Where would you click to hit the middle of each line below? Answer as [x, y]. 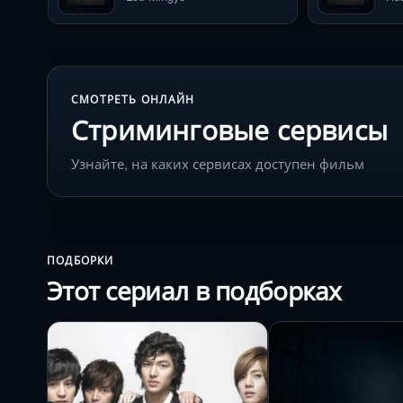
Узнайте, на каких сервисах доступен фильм [218, 163]
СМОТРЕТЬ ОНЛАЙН [133, 99]
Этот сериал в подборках [194, 290]
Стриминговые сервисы [229, 130]
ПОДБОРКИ [81, 260]
